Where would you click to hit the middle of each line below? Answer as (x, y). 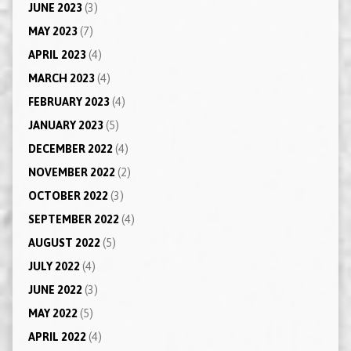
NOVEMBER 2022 (71, 172)
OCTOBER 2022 (68, 195)
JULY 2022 (54, 266)
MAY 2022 (52, 313)
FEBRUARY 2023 (69, 101)
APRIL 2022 (57, 337)
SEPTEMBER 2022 (73, 219)
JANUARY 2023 (65, 125)
